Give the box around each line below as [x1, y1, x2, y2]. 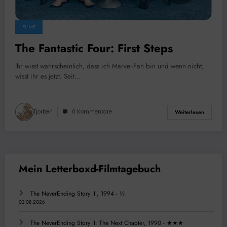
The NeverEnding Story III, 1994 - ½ [30, 188, 125, 198]
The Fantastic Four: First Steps [15, 40, 173, 57]
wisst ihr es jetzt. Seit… [15, 71, 81, 82]
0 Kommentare [72, 108, 112, 116]
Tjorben [33, 108, 53, 116]
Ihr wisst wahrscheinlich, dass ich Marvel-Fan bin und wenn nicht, [15, 61, 204, 71]
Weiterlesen [175, 108, 204, 116]
